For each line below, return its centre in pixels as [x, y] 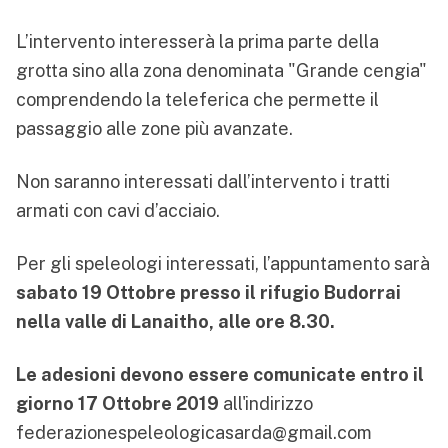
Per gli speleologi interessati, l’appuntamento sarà [223, 264]
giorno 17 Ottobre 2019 [117, 404]
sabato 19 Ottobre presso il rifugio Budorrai [208, 293]
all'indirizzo [266, 404]
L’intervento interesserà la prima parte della [197, 42]
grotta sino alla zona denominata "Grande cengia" [221, 71]
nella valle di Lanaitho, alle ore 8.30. [179, 322]
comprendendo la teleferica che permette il [197, 100]
